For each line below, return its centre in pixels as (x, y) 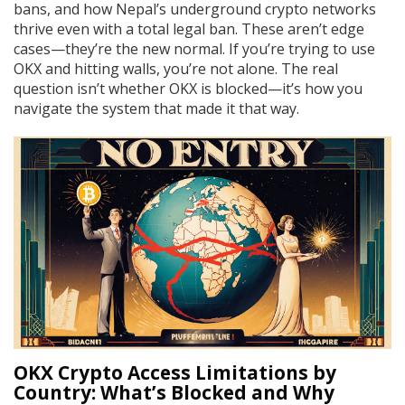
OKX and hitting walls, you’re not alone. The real (176, 69)
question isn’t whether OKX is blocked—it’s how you (188, 89)
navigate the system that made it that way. (156, 109)
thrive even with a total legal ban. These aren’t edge (189, 29)
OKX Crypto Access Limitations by (175, 373)
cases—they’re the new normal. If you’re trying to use (194, 49)
